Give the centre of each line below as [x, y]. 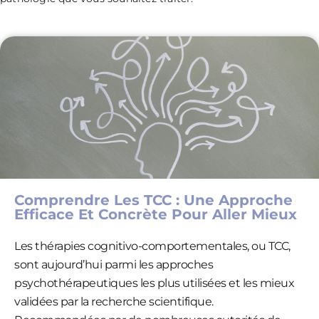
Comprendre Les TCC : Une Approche [153, 200]
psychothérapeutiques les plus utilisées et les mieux [154, 283]
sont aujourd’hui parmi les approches [114, 264]
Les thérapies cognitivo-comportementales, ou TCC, [152, 246]
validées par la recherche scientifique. [114, 301]
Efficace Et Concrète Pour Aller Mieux [156, 214]
